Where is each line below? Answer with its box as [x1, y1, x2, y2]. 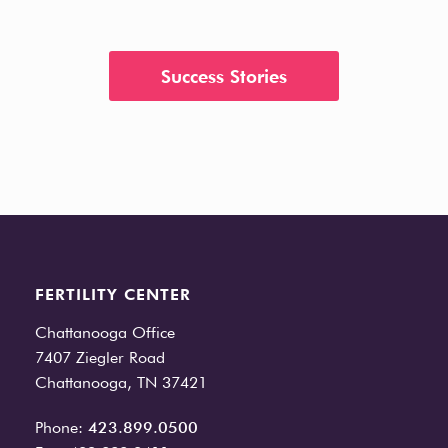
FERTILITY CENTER [35, 284, 191, 304]
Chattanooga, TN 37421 [35, 372, 207, 392]
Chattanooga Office [35, 322, 175, 342]
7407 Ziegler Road [35, 347, 165, 367]
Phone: [35, 417, 88, 437]
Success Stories [161, 65, 287, 87]
